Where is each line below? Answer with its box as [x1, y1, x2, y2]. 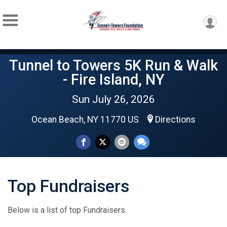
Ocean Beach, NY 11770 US [31, 115, 141, 125]
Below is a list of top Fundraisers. [8, 205, 127, 215]
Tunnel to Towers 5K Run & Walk [9, 57, 218, 74]
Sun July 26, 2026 [72, 93, 155, 105]
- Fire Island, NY [63, 71, 164, 88]
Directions [155, 115, 196, 125]
